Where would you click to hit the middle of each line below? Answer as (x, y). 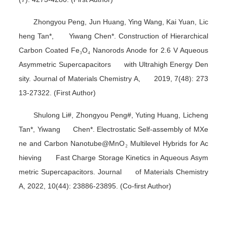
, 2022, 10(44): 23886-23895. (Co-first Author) (98, 186)
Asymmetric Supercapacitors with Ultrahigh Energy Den (113, 64)
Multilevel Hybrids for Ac (168, 143)
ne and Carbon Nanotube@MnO (72, 143)
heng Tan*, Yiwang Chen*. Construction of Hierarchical (113, 36)
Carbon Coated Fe (49, 50)
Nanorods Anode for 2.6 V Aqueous (149, 50)
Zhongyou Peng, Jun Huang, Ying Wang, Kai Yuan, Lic (121, 22)
